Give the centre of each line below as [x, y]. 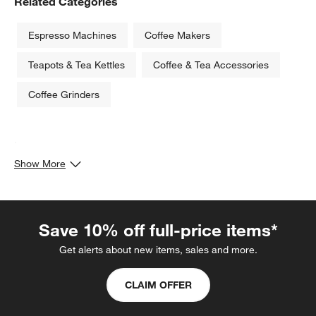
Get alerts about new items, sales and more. [158, 249]
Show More [40, 163]
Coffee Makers [177, 35]
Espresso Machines [72, 35]
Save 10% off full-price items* [158, 230]
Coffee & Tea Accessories [211, 65]
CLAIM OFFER [158, 285]
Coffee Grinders [64, 94]
